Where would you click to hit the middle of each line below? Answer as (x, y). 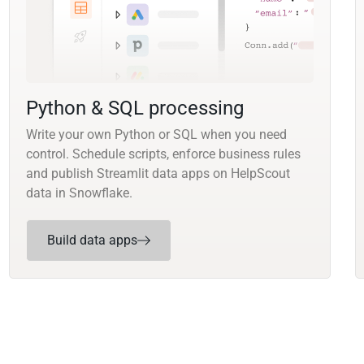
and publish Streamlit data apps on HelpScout (158, 174)
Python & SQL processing (134, 108)
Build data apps (92, 240)
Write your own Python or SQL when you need (156, 135)
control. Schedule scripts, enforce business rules (163, 154)
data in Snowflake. (79, 193)
